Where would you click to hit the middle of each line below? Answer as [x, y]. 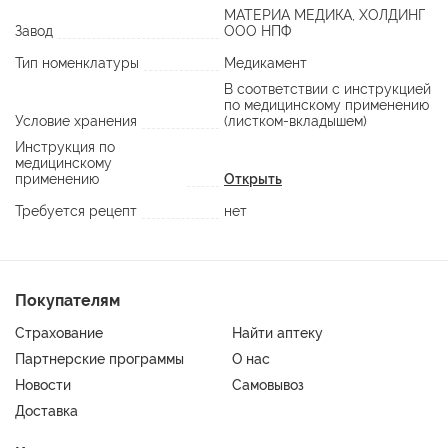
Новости [43, 384]
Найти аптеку [277, 332]
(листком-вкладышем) [295, 121]
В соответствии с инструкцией [327, 89]
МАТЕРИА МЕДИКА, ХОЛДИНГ [324, 15]
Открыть [253, 179]
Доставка [46, 410]
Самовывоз [267, 384]
